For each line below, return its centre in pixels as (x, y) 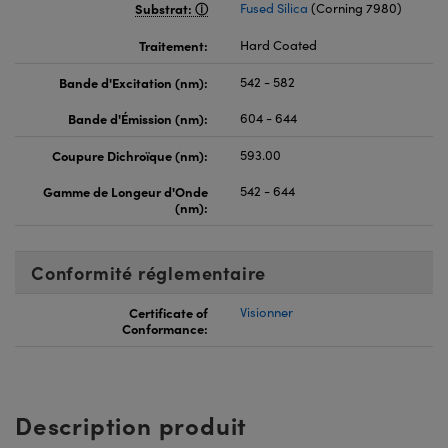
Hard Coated (278, 45)
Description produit (131, 425)
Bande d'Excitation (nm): (133, 82)
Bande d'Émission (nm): (138, 118)
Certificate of (168, 312)
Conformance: (165, 328)
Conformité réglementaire (149, 273)
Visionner (266, 312)
